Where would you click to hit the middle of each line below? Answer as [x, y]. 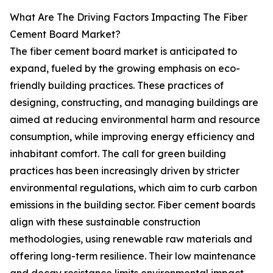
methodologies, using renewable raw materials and [131, 239]
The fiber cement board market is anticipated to [123, 51]
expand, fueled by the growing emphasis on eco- [125, 69]
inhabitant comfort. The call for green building [118, 154]
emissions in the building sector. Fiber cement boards [133, 205]
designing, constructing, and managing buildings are [134, 103]
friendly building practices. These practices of [117, 86]
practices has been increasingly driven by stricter [125, 171]
